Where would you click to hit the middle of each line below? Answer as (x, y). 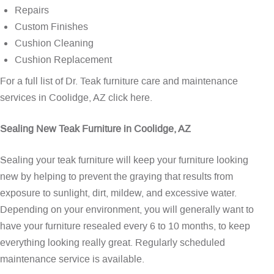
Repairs (32, 10)
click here (129, 97)
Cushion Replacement (63, 59)
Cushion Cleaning (54, 43)
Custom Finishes (51, 26)
